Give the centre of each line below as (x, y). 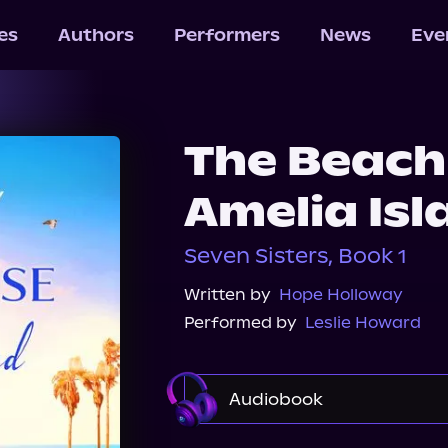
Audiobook (276, 399)
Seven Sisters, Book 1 (295, 256)
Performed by (240, 322)
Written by (227, 294)
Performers (226, 35)
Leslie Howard (363, 322)
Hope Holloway (341, 294)
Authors (95, 35)
